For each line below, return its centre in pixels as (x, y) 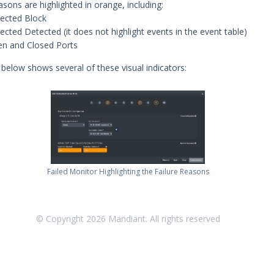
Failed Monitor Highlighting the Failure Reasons (128, 172)
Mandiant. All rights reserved (163, 219)
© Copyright (61, 219)
